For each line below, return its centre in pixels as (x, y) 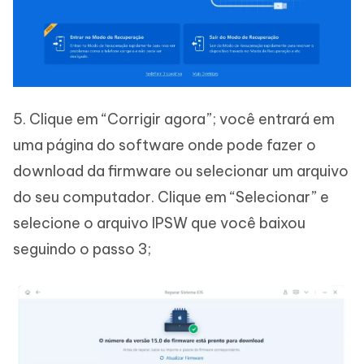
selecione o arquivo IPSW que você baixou (159, 223)
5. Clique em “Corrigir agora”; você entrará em (174, 119)
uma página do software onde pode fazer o (165, 145)
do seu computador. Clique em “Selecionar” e (171, 197)
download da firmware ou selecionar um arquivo (181, 171)
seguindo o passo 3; (82, 249)
